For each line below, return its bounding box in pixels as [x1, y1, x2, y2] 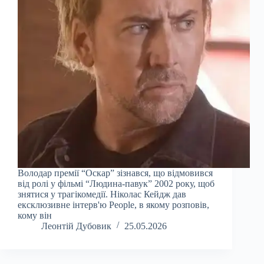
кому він [18, 210, 52, 221]
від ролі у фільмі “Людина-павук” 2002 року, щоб [18, 179, 214, 189]
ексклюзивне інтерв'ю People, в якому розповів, [18, 200, 209, 210]
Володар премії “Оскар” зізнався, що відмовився [18, 168, 213, 179]
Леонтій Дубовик [41, 221, 111, 232]
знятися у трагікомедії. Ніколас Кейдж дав [18, 189, 186, 200]
